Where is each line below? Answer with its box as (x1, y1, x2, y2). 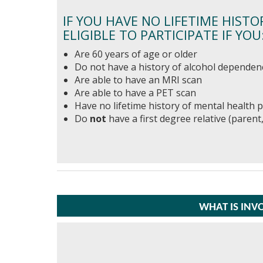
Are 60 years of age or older (75, 48, 197, 60)
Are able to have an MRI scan (75, 73, 202, 86)
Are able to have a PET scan (75, 86, 196, 99)
